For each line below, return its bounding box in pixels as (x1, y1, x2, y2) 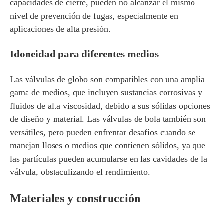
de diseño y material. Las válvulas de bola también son (10, 114, 206, 124)
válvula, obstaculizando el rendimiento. (10, 167, 150, 177)
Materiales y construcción (10, 192, 140, 205)
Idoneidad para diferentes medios (10, 48, 159, 60)
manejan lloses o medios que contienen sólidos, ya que (10, 140, 205, 150)
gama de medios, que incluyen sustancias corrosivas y (10, 87, 202, 97)
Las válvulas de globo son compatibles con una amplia (10, 74, 205, 84)
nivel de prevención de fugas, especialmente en (10, 11, 178, 21)
